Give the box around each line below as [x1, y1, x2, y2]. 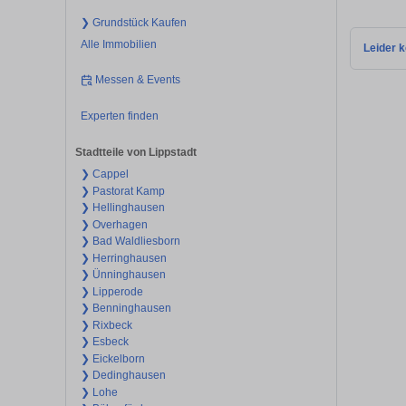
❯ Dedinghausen [80, 369, 166, 382]
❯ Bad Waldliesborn [80, 235, 180, 248]
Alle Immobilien [80, 37, 157, 51]
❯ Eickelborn [80, 352, 145, 365]
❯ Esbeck [80, 335, 129, 349]
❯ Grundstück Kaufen [80, 15, 187, 29]
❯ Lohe [80, 385, 118, 399]
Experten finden [80, 109, 159, 122]
